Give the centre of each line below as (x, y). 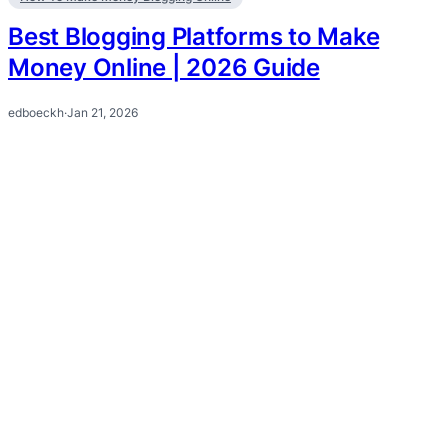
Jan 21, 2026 (102, 113)
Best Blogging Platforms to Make (194, 37)
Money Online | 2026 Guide (164, 68)
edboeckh (36, 113)
